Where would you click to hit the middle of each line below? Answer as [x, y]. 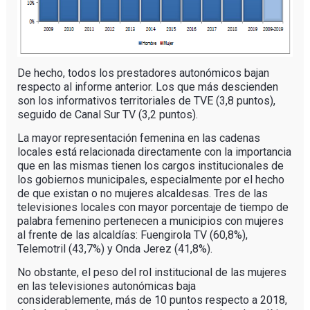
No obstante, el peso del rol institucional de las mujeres [152, 272]
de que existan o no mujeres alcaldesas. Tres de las [142, 193]
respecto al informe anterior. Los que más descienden [147, 86]
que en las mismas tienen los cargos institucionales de [150, 165]
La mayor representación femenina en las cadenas [138, 138]
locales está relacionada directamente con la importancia [154, 152]
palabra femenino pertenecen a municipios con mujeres [150, 221]
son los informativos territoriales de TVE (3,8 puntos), [146, 100]
